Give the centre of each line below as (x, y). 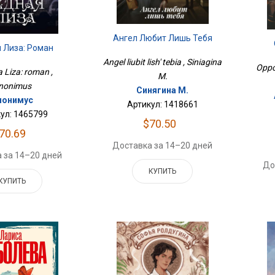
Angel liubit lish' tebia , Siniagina (163, 62)
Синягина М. (163, 90)
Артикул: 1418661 (162, 104)
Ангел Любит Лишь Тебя (162, 38)
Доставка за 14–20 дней (163, 145)
